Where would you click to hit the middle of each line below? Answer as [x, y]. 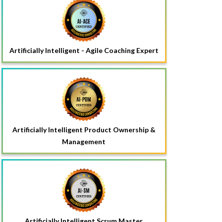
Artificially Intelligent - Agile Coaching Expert [84, 50]
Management [84, 141]
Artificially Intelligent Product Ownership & [84, 129]
